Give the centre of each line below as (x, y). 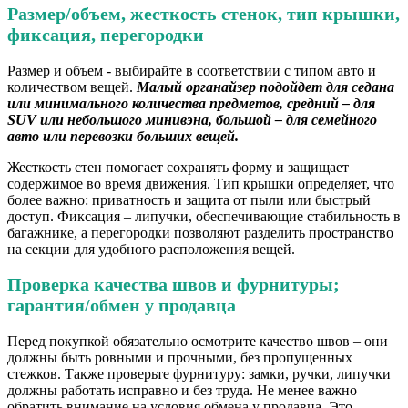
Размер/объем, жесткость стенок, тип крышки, (204, 13)
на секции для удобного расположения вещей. (151, 249)
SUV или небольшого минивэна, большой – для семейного (192, 119)
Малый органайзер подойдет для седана (265, 87)
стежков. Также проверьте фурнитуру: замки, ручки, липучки (199, 374)
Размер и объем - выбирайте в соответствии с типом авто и (192, 70)
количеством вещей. (72, 87)
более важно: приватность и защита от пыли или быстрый (189, 199)
